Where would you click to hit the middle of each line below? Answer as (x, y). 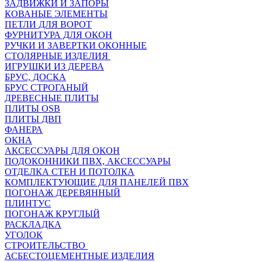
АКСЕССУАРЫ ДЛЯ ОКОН (62, 151)
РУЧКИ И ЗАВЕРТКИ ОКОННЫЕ (76, 45)
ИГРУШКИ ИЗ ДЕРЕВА (54, 66)
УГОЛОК (24, 235)
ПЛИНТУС (28, 203)
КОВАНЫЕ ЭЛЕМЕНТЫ (56, 14)
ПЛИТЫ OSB (32, 108)
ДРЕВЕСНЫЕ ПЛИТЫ (52, 98)
